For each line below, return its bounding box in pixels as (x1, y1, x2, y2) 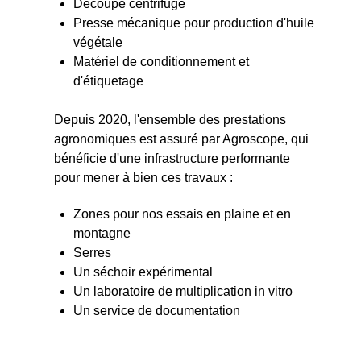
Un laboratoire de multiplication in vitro (73, 284, 293, 298)
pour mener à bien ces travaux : (53, 170, 233, 185)
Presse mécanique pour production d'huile (73, 15, 314, 30)
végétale (73, 35, 122, 49)
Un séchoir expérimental (73, 264, 213, 279)
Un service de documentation (73, 303, 240, 317)
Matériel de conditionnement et (73, 54, 249, 68)
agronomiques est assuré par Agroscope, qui (53, 131, 309, 146)
